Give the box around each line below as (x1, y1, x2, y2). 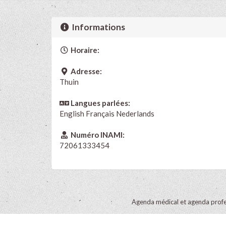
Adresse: (69, 66, 102, 76)
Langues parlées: (69, 98, 130, 107)
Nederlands (116, 108, 154, 118)
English (60, 108, 84, 118)
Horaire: (69, 45, 99, 54)
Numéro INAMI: (69, 130, 125, 139)
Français (84, 108, 116, 118)
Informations (70, 21, 126, 32)
